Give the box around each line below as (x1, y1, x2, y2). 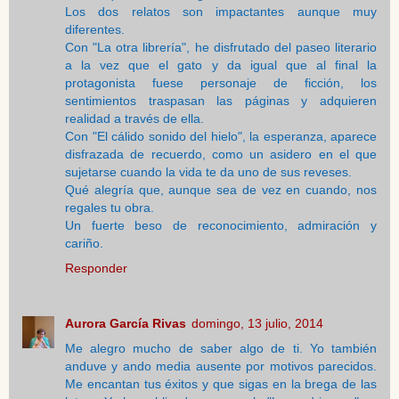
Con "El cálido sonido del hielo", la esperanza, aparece (65, 128, 377, 143)
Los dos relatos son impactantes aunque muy (65, 4, 377, 19)
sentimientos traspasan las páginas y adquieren (65, 93, 377, 108)
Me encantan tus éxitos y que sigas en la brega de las (65, 376, 377, 391)
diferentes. (65, 21, 125, 37)
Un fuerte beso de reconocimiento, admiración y (65, 217, 377, 232)
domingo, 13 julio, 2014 (191, 315, 323, 330)
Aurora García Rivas (65, 315, 186, 330)
